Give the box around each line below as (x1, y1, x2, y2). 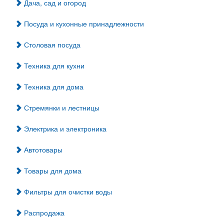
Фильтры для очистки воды (22, 186, 112, 196)
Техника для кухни (22, 60, 84, 70)
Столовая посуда (22, 39, 80, 49)
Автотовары (22, 144, 62, 154)
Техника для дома (22, 81, 83, 91)
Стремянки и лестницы (22, 102, 99, 112)
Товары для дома (22, 165, 81, 175)
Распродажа (22, 207, 64, 217)
